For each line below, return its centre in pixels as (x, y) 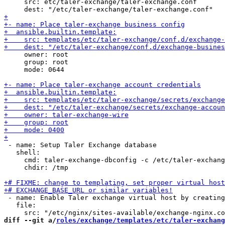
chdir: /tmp (36, 167)
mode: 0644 (34, 70)
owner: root (36, 54)
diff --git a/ (30, 220)
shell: (22, 152)
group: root (36, 62)
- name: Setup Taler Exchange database (80, 145)
